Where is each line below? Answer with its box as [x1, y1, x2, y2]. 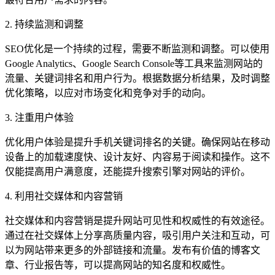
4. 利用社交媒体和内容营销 [5, 190, 123, 201]
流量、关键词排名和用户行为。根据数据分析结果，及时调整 [5, 72, 270, 83]
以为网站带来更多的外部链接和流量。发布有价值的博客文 [5, 244, 260, 255]
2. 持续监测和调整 [5, 18, 83, 29]
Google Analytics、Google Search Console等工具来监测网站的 [5, 58, 263, 69]
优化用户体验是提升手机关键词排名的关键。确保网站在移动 [5, 136, 270, 147]
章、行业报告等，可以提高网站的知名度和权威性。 [5, 259, 231, 270]
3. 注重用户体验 [5, 112, 74, 123]
